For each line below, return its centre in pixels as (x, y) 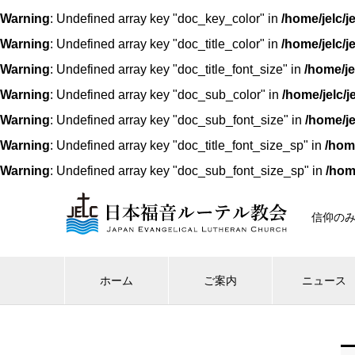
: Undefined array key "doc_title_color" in (166, 44)
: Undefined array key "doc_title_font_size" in (177, 69)
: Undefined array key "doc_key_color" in (166, 19)
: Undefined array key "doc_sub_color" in (166, 95)
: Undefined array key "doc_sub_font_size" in (177, 120)
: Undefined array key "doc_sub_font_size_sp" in (188, 171)
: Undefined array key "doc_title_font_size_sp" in (187, 145)
